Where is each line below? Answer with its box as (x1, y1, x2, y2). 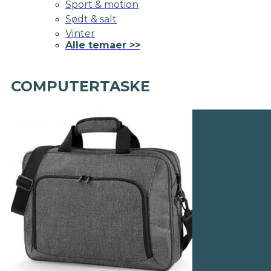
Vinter (65, 27, 95, 39)
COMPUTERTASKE (11, 77, 150, 95)
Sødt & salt (65, 13, 117, 25)
